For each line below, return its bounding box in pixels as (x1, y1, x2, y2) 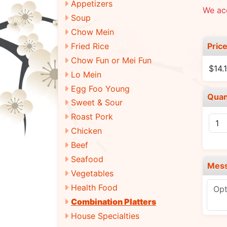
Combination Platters (71, 197, 156, 207)
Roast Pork (71, 111, 113, 122)
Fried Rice (71, 41, 109, 51)
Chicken (71, 126, 102, 136)
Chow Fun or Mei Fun (71, 55, 152, 65)
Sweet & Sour (71, 97, 123, 108)
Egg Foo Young (71, 83, 130, 94)
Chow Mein (71, 26, 114, 37)
